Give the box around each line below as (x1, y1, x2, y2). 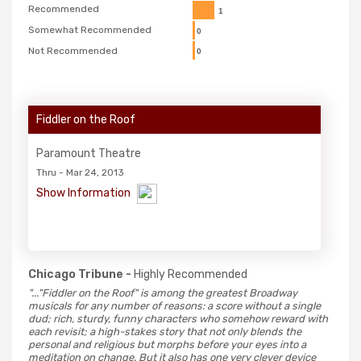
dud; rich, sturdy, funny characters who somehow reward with (28, 312, 328, 325)
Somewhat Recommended (28, 23, 151, 35)
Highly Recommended (134, 267, 247, 281)
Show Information (36, 186, 133, 201)
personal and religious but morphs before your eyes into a (28, 338, 306, 351)
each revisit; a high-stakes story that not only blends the (28, 325, 301, 338)
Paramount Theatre (36, 146, 141, 160)
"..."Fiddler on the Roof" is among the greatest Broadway (28, 286, 297, 299)
